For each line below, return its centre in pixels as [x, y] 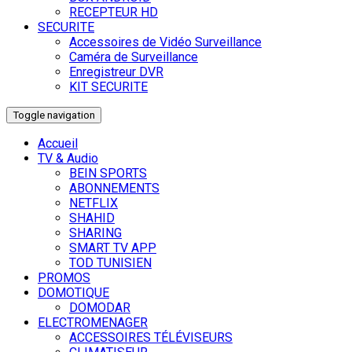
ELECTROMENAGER [93, 323]
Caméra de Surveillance [134, 57]
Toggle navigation [54, 115]
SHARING [95, 233]
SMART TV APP [113, 248]
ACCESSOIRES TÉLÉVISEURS [151, 338]
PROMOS [64, 278]
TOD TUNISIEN [110, 263]
